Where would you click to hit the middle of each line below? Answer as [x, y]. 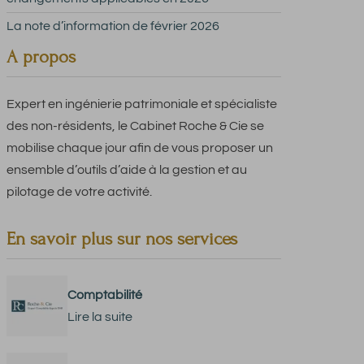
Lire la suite [100, 316]
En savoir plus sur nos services [121, 239]
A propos [41, 57]
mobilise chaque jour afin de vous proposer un [139, 148]
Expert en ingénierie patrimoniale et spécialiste [141, 104]
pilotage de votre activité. [79, 192]
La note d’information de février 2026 [113, 26]
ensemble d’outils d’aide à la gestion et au [126, 170]
